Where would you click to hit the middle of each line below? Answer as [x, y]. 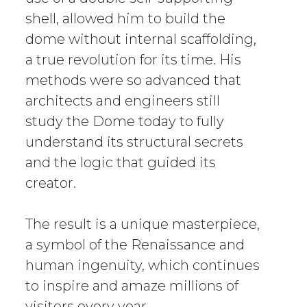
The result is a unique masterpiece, [143, 224]
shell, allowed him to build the [126, 19]
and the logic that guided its [121, 163]
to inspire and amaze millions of [132, 286]
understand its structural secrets [135, 142]
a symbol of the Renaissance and [135, 245]
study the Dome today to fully [125, 122]
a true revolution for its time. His [134, 60]
